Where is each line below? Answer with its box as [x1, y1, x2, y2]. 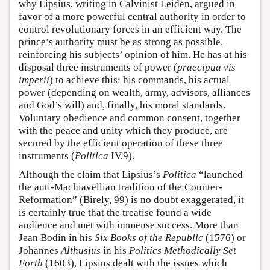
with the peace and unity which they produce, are [19, 125, 228, 137]
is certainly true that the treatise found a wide [19, 207, 212, 219]
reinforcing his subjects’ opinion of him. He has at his [19, 49, 247, 61]
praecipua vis [177, 61, 236, 74]
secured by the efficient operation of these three [19, 137, 223, 149]
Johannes [19, 245, 61, 257]
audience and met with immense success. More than [19, 219, 239, 231]
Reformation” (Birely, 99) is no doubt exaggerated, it [19, 194, 244, 206]
